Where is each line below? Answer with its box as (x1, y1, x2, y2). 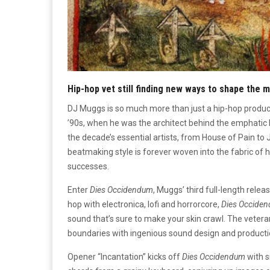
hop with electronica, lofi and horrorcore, (67, 199, 221, 209)
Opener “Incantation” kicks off (67, 251, 182, 262)
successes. (67, 161, 109, 171)
